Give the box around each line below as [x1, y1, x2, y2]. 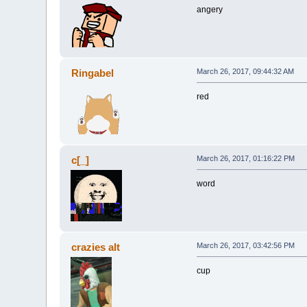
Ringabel [71, 67, 114, 79]
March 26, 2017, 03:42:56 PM [196, 241, 295, 250]
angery [196, 5, 223, 15]
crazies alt [71, 241, 120, 254]
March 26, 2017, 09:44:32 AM [196, 67, 294, 76]
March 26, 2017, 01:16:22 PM [196, 154, 295, 163]
